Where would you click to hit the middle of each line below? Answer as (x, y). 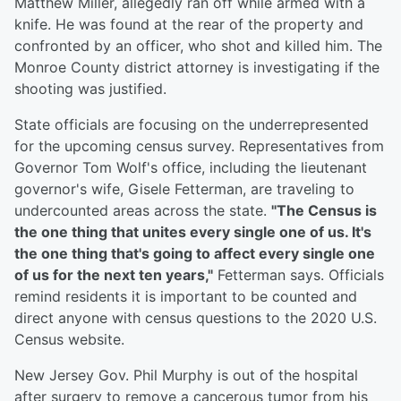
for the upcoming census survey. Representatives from (199, 146)
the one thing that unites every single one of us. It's (193, 232)
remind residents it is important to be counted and (186, 296)
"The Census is (324, 210)
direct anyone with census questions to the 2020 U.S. (196, 318)
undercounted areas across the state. (143, 210)
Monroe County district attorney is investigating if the (197, 67)
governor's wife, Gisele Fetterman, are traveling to (184, 189)
